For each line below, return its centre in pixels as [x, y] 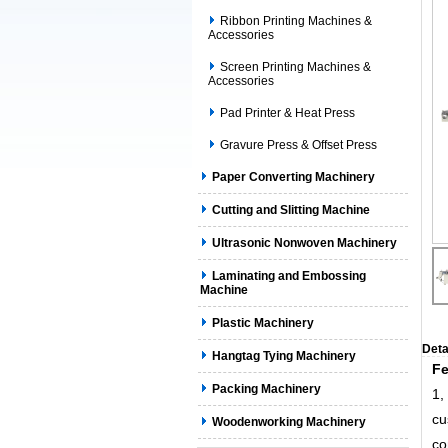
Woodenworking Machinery [289, 422]
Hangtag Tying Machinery [284, 356]
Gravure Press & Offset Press [298, 145]
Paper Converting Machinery [293, 177]
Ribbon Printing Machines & [296, 21]
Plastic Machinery [263, 323]
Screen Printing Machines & [295, 67]
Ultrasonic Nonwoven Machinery [304, 243]
